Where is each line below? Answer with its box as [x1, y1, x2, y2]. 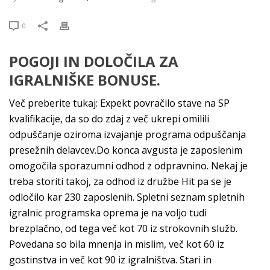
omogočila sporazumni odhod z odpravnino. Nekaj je [9, 159, 248, 172]
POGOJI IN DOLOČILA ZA [9, 51, 178, 71]
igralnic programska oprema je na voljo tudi [9, 206, 207, 219]
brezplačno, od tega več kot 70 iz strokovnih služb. [9, 222, 237, 235]
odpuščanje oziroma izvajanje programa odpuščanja [9, 128, 246, 141]
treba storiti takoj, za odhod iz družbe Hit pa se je [9, 175, 231, 188]
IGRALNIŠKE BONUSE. [9, 70, 160, 90]
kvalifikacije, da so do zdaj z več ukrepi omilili [9, 112, 209, 125]
